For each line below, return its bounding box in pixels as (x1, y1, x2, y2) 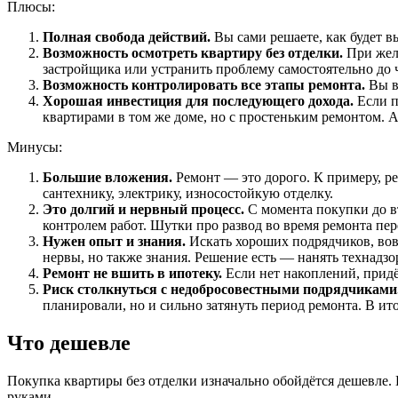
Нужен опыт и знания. (43, 233, 186, 249)
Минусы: (7, 139, 62, 155)
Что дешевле (7, 330, 131, 354)
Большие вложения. (43, 169, 176, 185)
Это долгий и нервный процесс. (43, 201, 248, 217)
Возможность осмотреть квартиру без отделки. (43, 44, 346, 60)
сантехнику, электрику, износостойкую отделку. (43, 185, 333, 201)
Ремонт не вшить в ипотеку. (43, 265, 226, 281)
